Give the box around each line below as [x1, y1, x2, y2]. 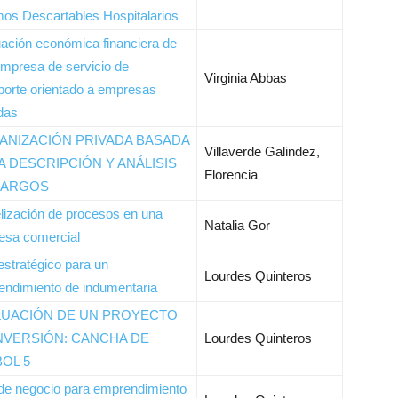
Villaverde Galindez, [204, 144, 320, 159]
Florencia [204, 167, 258, 182]
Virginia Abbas [204, 70, 287, 85]
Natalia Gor [204, 218, 270, 233]
